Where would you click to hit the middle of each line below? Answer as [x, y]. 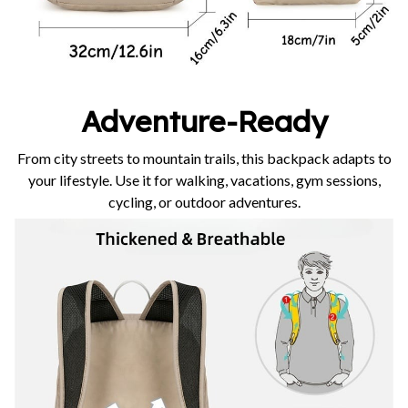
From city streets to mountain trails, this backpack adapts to [204, 158]
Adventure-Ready [204, 122]
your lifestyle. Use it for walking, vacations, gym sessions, [204, 179]
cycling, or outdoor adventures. [204, 201]
